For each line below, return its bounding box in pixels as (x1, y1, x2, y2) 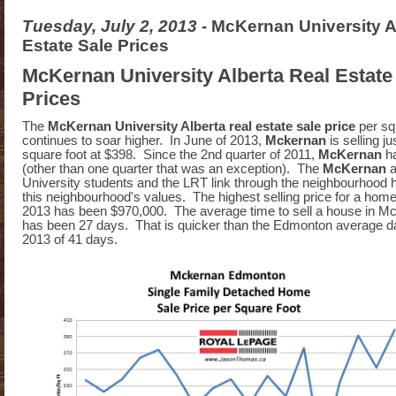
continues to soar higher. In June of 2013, (22, 133, 265, 148)
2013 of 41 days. (22, 232, 118, 247)
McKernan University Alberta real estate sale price (48, 119, 359, 133)
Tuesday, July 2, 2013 (22, 17, 202, 35)
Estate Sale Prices (22, 36, 169, 55)
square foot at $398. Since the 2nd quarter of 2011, (22, 148, 318, 162)
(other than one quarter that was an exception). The (22, 162, 323, 176)
